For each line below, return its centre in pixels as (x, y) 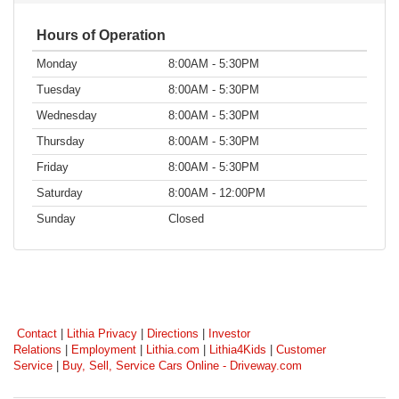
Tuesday (59, 89)
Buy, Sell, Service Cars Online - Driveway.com (182, 365)
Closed (186, 218)
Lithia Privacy (102, 333)
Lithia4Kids (238, 349)
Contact (37, 333)
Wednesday (67, 115)
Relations (37, 349)
